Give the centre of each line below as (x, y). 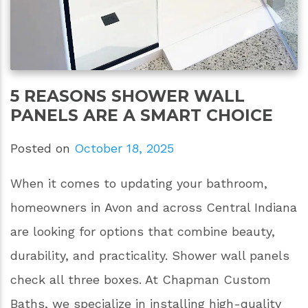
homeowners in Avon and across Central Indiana (154, 208)
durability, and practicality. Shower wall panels (150, 256)
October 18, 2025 (124, 148)
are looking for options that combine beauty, (143, 232)
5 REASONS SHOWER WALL (128, 96)
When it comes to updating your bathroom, (139, 184)
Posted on (42, 148)
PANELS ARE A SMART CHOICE (142, 115)
